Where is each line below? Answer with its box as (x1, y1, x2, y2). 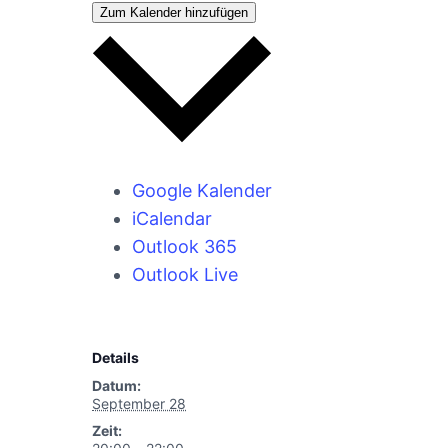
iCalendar (132, 207, 212, 229)
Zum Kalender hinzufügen (100, 4, 248, 20)
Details (92, 348, 139, 366)
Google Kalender (132, 179, 272, 201)
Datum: (92, 376, 141, 394)
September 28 (92, 394, 186, 412)
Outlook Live (132, 263, 238, 285)
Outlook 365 (132, 235, 237, 257)
